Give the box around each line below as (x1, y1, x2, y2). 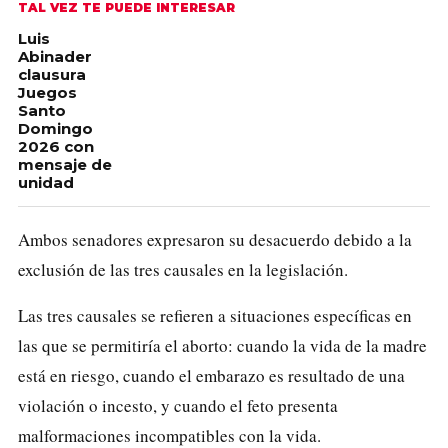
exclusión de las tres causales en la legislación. (18, 257, 348, 281)
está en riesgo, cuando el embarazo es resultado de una (18, 363, 405, 387)
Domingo (18, 118, 93, 138)
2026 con (18, 136, 94, 156)
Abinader (18, 46, 92, 66)
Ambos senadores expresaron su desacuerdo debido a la (18, 227, 412, 251)
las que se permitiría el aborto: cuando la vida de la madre (18, 333, 427, 357)
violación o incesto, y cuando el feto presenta (18, 393, 338, 417)
